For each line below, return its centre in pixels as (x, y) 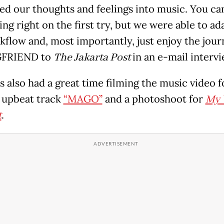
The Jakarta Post (93, 57)
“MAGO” (83, 99)
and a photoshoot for (154, 99)
